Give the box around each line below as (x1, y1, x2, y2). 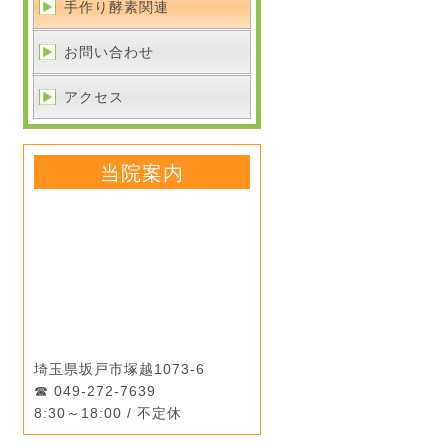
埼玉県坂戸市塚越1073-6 (34, 361, 206, 378)
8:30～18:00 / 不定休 (34, 405, 183, 422)
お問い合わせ (64, 44, 155, 61)
